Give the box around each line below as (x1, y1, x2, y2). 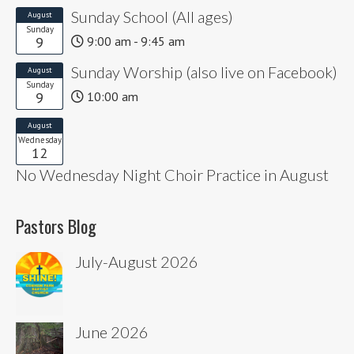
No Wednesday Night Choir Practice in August (16, 164, 329, 184)
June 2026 (75, 322, 149, 341)
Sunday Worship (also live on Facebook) (71, 62, 337, 81)
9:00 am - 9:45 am (84, 32, 185, 49)
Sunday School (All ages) (71, 6, 233, 26)
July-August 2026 (75, 251, 198, 271)
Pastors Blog (16, 213, 96, 239)
